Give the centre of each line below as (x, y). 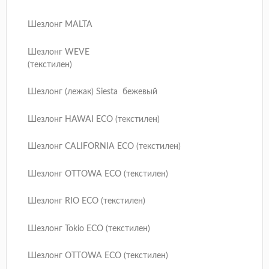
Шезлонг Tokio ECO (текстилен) (89, 228)
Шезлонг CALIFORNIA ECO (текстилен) (104, 147)
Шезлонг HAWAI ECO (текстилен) (94, 119)
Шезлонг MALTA (60, 25)
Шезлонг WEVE (59, 52)
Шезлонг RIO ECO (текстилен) (86, 201)
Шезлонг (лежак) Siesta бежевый (92, 92)
